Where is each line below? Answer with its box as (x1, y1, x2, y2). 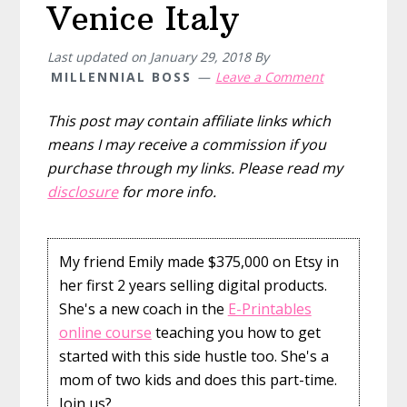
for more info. (118, 182, 217, 203)
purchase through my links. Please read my (47, 158, 343, 179)
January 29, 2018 (150, 48, 252, 66)
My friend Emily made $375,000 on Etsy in (58, 251, 339, 272)
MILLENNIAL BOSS (51, 68, 193, 86)
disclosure (47, 182, 119, 203)
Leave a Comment (215, 68, 324, 86)
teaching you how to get (151, 322, 321, 342)
